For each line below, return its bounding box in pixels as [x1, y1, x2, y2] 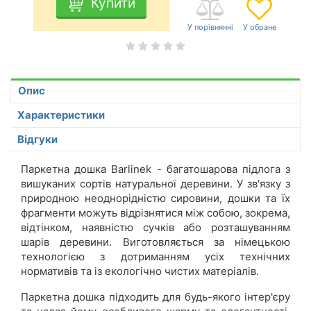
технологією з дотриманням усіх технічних [21, 249, 290, 263]
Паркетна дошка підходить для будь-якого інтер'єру [21, 289, 290, 303]
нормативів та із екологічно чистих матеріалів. [21, 264, 259, 278]
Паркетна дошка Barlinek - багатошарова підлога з [21, 162, 290, 176]
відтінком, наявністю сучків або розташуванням [21, 220, 290, 234]
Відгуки [17, 132, 58, 146]
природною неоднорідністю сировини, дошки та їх [21, 191, 290, 205]
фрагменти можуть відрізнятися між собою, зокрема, [21, 205, 290, 219]
